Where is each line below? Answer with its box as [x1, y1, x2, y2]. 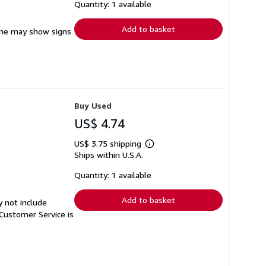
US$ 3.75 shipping [74, 138, 144, 148]
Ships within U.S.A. [74, 150, 143, 160]
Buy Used [74, 100, 112, 110]
